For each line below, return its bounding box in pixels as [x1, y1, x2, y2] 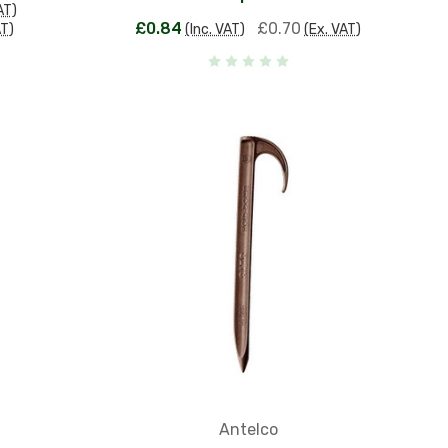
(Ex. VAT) [304, 20, 362, 38]
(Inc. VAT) [185, 20, 246, 38]
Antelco [218, 419, 278, 439]
